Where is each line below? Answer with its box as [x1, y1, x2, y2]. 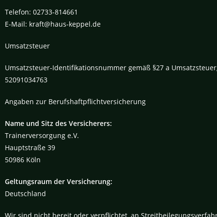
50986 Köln [5, 155, 41, 164]
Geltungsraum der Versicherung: [5, 177, 112, 186]
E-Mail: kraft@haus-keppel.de [5, 19, 101, 29]
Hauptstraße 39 [5, 143, 55, 152]
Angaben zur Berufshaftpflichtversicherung [5, 97, 146, 106]
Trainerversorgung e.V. [5, 131, 81, 140]
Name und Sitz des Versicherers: [5, 119, 112, 128]
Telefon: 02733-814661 [5, 7, 78, 16]
